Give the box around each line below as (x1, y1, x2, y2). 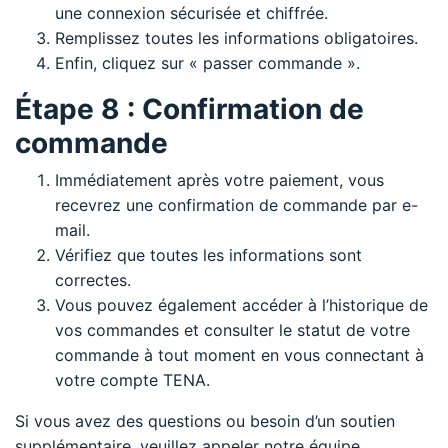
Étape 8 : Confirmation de (15, 91, 364, 126)
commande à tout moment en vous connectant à (55, 344, 424, 365)
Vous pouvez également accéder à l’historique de (55, 294, 428, 315)
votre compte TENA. (55, 369, 210, 390)
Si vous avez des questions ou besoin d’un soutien (15, 410, 395, 431)
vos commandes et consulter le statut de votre (55, 319, 410, 340)
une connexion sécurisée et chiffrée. (55, 2, 328, 23)
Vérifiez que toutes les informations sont (55, 244, 362, 265)
